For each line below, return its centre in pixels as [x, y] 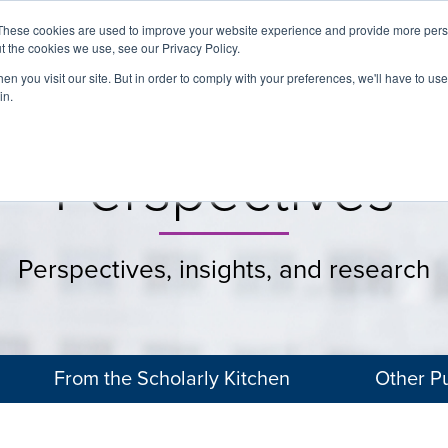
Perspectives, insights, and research [224, 269]
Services [163, 64]
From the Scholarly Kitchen [171, 379]
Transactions [390, 64]
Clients [238, 64]
